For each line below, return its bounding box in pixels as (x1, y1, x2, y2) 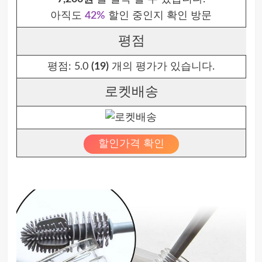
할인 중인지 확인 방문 (105, 11, 212, 21)
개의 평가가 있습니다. (109, 61, 215, 72)
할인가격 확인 (98, 139, 164, 149)
